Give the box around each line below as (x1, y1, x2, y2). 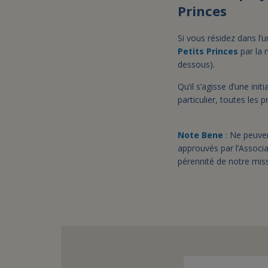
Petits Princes (178, 45, 238, 57)
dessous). (178, 59, 215, 70)
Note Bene (178, 129, 226, 141)
